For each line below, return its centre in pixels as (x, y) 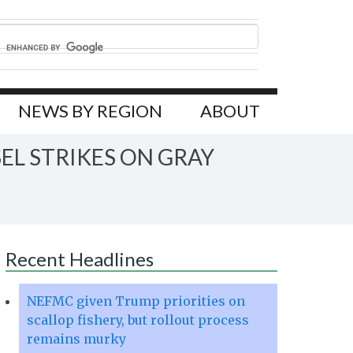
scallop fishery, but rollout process (138, 320)
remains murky (76, 339)
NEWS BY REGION (90, 111)
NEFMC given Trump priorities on (136, 301)
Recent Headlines (80, 259)
